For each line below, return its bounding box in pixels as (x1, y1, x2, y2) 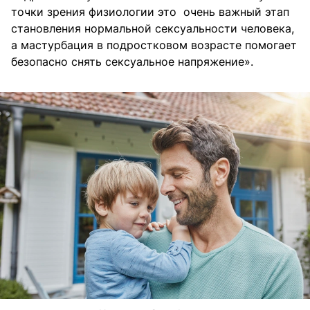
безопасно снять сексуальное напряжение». (11, 55, 253, 69)
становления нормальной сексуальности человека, (11, 21, 294, 36)
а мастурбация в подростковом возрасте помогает (11, 38, 297, 53)
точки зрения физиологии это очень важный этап (11, 5, 289, 19)
